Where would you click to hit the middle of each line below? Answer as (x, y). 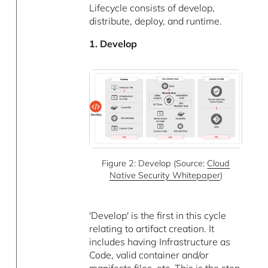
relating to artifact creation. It (152, 229)
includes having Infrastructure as (160, 242)
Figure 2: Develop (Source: (155, 163)
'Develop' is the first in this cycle (158, 216)
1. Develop (113, 44)
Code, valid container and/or (149, 255)
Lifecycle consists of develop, (152, 8)
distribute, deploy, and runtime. (156, 21)
